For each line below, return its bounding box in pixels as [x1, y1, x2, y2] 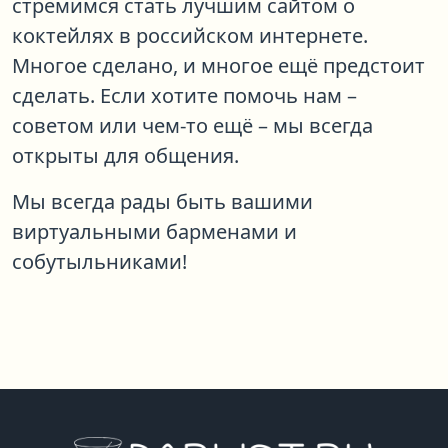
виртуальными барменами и [12, 217, 297, 245]
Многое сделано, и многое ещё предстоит [12, 51, 425, 79]
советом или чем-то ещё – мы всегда [12, 111, 373, 139]
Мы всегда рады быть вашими [12, 187, 313, 215]
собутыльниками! [12, 247, 187, 275]
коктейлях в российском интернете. [12, 21, 368, 49]
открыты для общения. [12, 141, 239, 169]
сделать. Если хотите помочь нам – [12, 81, 357, 109]
